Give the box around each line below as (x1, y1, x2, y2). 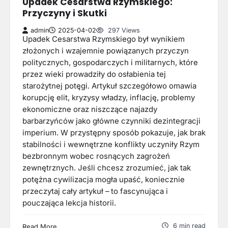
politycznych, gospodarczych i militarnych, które (22, 58, 198, 68)
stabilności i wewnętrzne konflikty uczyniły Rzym (22, 140, 199, 150)
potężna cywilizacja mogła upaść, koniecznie (22, 175, 185, 185)
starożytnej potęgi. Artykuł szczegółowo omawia (22, 81, 196, 91)
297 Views (106, 26, 140, 35)
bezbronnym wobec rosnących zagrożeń (22, 152, 170, 161)
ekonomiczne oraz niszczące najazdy (22, 105, 157, 115)
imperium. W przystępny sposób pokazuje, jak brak (22, 128, 206, 138)
